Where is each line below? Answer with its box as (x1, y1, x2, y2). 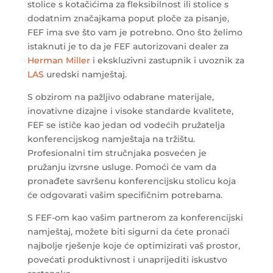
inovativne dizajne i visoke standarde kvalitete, (27, 105, 233, 117)
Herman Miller (27, 55, 90, 66)
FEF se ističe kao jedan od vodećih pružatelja (27, 119, 225, 131)
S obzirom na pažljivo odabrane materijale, (27, 91, 214, 103)
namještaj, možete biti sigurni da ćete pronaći (27, 226, 230, 238)
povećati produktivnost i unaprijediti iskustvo (27, 254, 227, 266)
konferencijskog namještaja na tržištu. (27, 133, 195, 145)
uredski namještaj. (43, 69, 127, 80)
